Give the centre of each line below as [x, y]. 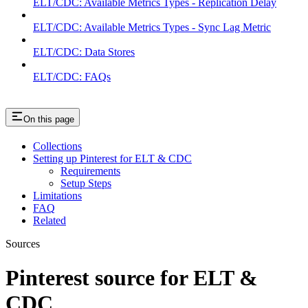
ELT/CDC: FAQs [72, 77]
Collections [57, 146]
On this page [49, 120]
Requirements [90, 171]
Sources [23, 244]
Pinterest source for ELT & [132, 277]
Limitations [57, 196]
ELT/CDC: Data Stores [84, 52]
